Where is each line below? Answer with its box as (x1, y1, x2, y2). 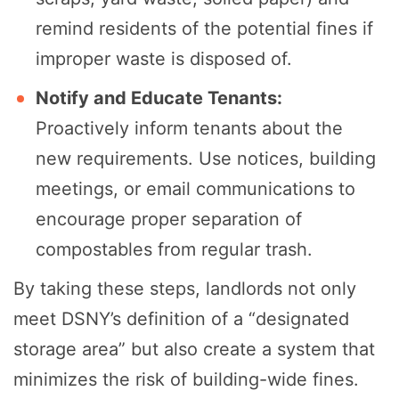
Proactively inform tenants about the (36, 118, 343, 140)
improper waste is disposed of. (36, 48, 292, 70)
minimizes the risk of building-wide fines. (13, 369, 359, 391)
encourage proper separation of (36, 208, 302, 231)
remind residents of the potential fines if (36, 18, 373, 40)
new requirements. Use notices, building (36, 148, 376, 170)
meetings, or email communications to (36, 178, 355, 200)
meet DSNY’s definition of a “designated (13, 308, 349, 330)
